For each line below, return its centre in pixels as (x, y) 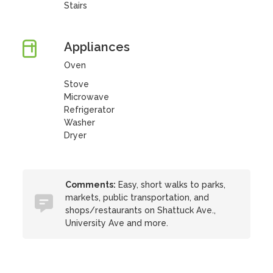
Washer (79, 122)
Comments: (91, 185)
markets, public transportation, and (137, 197)
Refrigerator (89, 110)
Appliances (97, 47)
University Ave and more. (117, 223)
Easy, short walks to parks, (171, 185)
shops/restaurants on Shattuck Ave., (141, 210)
